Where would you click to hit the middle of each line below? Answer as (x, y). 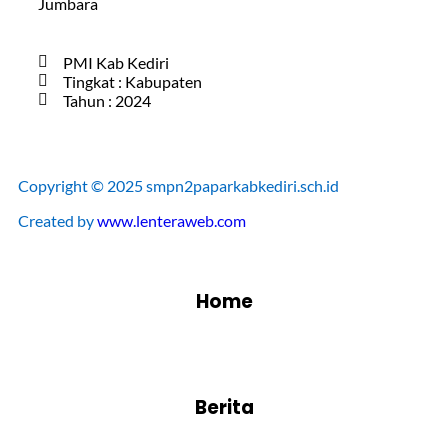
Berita (224, 407)
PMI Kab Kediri (116, 62)
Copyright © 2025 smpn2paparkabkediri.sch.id (178, 185)
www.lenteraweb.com (171, 220)
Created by (57, 220)
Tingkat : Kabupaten (132, 81)
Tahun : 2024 (107, 100)
